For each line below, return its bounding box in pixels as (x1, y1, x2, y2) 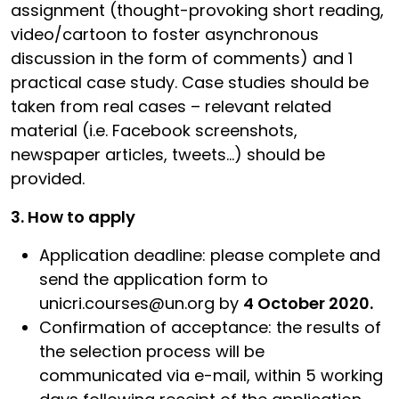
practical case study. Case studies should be (11, 70, 369, 94)
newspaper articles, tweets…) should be (11, 142, 325, 166)
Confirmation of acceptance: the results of (39, 315, 381, 338)
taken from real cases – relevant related (11, 94, 331, 118)
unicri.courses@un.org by (39, 291, 243, 314)
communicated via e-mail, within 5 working (39, 363, 383, 387)
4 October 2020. (243, 291, 373, 314)
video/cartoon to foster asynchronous (11, 22, 319, 45)
